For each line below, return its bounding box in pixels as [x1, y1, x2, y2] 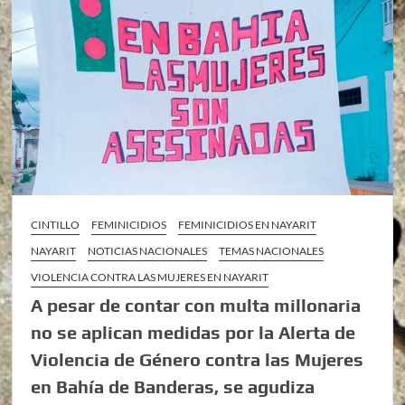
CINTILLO [31, 217, 80, 231]
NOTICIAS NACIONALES [88, 243, 208, 258]
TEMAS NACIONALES [219, 243, 325, 258]
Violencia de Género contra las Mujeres [31, 348, 364, 370]
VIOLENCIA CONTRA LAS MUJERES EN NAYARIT [31, 269, 269, 284]
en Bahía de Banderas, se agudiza [31, 375, 316, 397]
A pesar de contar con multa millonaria [31, 294, 362, 316]
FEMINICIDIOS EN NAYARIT [178, 217, 317, 231]
